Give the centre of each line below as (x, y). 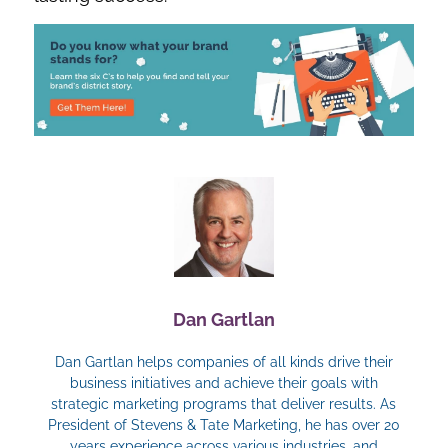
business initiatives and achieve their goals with (223, 383)
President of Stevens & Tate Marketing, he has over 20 (223, 425)
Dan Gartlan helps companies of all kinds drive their (223, 362)
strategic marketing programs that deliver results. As (224, 404)
